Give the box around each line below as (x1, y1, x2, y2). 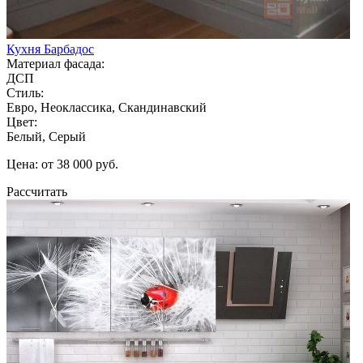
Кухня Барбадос (6, 41, 94, 56)
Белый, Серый (6, 129, 86, 143)
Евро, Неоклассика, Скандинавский (6, 100, 207, 114)
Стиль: (6, 85, 44, 100)
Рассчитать (6, 184, 67, 199)
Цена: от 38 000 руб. (6, 156, 118, 171)
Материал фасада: (6, 56, 105, 70)
